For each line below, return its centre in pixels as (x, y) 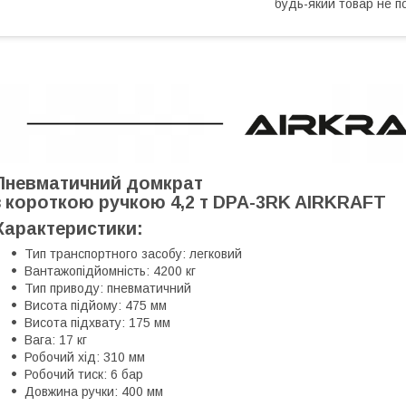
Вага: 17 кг (56, 339)
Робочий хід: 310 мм (85, 357)
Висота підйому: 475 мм (96, 305)
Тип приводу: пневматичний (108, 288)
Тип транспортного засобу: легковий (133, 253)
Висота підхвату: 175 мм (97, 322)
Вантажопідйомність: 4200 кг (110, 271)
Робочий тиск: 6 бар (84, 374)
